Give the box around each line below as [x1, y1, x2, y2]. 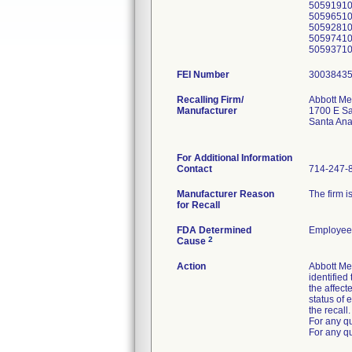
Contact [177, 163, 212, 174]
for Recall [177, 200, 220, 211]
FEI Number [177, 69, 229, 80]
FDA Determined [177, 225, 251, 236]
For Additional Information [177, 152, 292, 163]
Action [177, 261, 206, 272]
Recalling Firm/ [177, 94, 244, 105]
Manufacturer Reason [177, 189, 274, 200]
